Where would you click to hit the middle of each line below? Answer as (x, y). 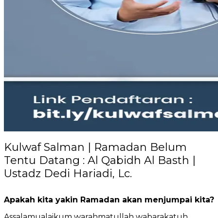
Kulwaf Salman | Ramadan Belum (95, 147)
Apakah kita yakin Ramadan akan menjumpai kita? (109, 200)
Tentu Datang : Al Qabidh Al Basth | (100, 161)
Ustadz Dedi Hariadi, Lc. (68, 174)
